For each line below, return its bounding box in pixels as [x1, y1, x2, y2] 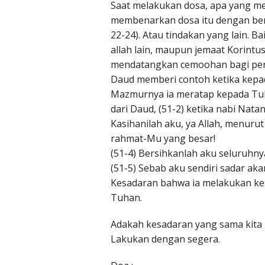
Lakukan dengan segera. [111, 232, 220, 246]
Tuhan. [111, 191, 142, 205]
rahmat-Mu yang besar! [111, 132, 218, 146]
